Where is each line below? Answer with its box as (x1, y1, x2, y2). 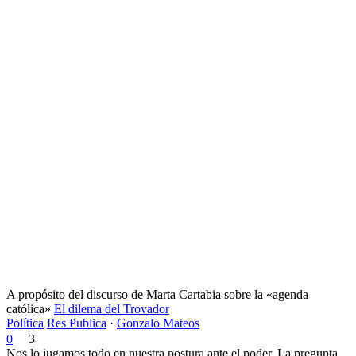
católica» (6, 301, 51, 315)
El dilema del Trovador (54, 301, 169, 315)
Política (6, 315, 44, 330)
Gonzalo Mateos (117, 315, 199, 330)
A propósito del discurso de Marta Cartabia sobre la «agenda (6, 287, 308, 301)
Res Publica (47, 315, 106, 330)
